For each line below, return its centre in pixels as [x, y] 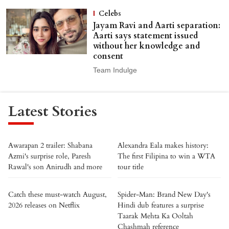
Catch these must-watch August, [58, 194]
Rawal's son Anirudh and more [55, 167]
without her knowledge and [146, 46]
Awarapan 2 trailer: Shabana [50, 145]
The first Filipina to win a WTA [166, 156]
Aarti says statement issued [145, 36]
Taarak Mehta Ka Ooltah [155, 216]
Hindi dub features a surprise [161, 205]
